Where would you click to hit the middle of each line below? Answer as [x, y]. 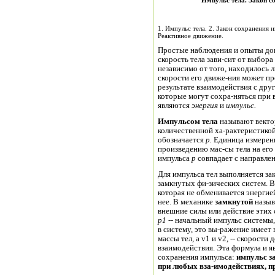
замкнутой [233, 202]
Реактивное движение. [191, 36]
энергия [205, 106]
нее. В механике [185, 202]
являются [175, 106]
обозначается [182, 140]
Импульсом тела [188, 122]
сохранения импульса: [196, 257]
